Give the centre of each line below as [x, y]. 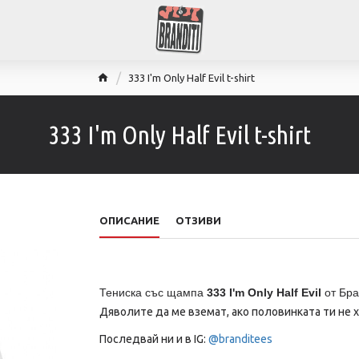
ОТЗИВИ [198, 220]
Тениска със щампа [153, 292]
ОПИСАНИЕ [129, 220]
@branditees [240, 339]
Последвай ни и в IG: [153, 339]
